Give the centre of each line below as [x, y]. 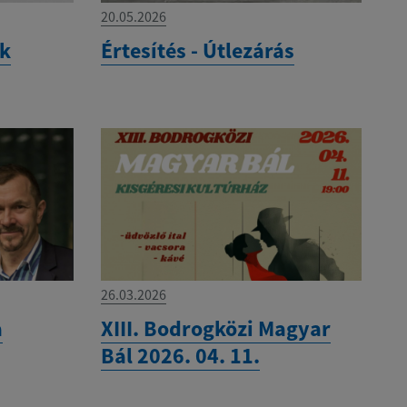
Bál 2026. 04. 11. [180, 355]
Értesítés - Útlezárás [197, 51]
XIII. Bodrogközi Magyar [215, 328]
